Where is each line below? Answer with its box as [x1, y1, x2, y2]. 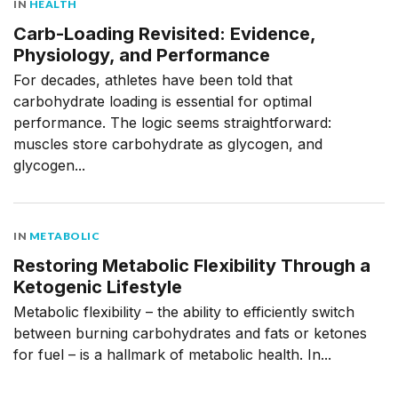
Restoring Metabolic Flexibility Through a [13, 254, 370, 276]
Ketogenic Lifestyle [13, 275, 182, 298]
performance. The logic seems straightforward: [13, 113, 331, 131]
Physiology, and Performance [13, 44, 270, 66]
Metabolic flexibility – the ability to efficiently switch [13, 302, 354, 321]
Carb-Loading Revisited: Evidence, [13, 22, 315, 44]
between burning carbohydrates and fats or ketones [13, 323, 367, 342]
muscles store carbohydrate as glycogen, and [13, 134, 322, 153]
